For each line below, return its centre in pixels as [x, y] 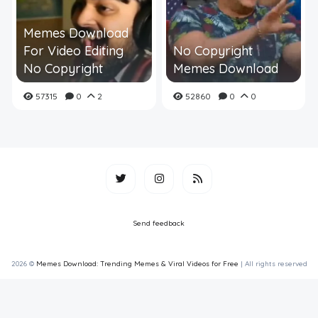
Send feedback [159, 223]
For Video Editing [74, 51]
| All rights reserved [273, 263]
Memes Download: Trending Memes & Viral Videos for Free [137, 263]
